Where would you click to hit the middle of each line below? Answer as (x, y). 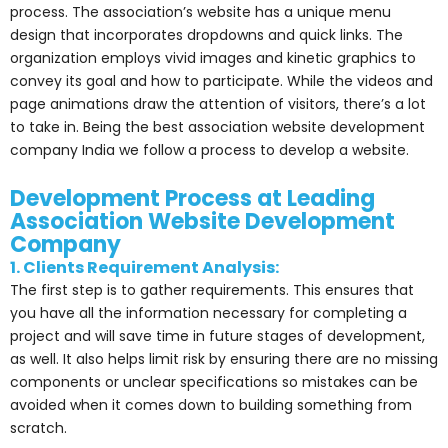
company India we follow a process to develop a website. (209, 150)
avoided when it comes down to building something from (211, 404)
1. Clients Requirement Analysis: (144, 267)
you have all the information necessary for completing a (208, 312)
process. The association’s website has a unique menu (200, 12)
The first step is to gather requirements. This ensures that (212, 289)
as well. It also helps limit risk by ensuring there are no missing (224, 358)
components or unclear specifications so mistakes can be (214, 381)
